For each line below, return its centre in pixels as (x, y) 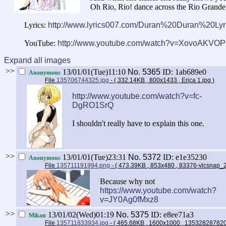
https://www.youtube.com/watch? (158, 191)
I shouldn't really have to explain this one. (138, 124)
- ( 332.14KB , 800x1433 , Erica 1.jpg (161, 80)
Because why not (127, 182)
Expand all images (37, 61)
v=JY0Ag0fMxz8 (129, 200)
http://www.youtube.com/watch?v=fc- (137, 96)
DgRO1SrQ (93, 105)
